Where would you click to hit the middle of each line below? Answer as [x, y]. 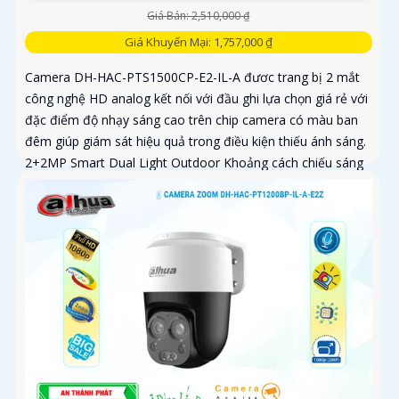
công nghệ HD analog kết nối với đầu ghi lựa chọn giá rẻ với [196, 99]
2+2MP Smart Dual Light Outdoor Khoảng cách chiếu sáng [194, 163]
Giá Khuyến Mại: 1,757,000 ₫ [198, 42]
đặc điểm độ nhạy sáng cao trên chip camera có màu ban [191, 120]
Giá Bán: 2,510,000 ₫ [199, 16]
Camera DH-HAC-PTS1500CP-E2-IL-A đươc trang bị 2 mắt [192, 77]
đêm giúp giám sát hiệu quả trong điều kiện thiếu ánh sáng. [195, 142]
